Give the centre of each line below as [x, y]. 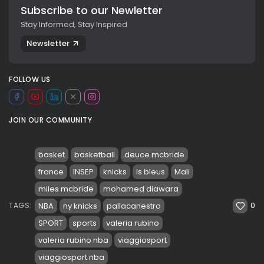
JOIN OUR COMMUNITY [50, 120]
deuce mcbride [154, 154]
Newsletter [48, 44]
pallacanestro [133, 206]
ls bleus [150, 171]
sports [84, 223]
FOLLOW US [30, 79]
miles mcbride [66, 189]
